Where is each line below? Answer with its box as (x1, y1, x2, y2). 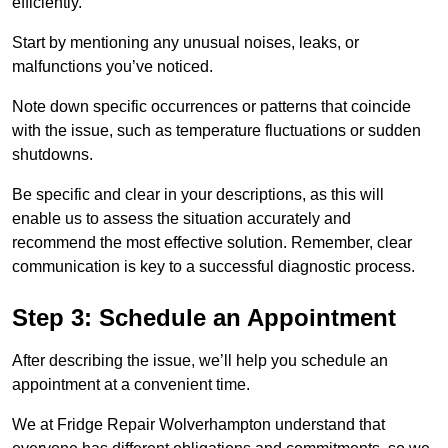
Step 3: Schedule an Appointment (12, 304, 396, 332)
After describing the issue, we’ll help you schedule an (12, 352, 388, 370)
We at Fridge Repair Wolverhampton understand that (12, 416, 385, 434)
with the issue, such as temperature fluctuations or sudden (12, 122, 421, 140)
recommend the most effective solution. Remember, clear (12, 234, 412, 252)
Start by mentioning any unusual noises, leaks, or (12, 34, 359, 52)
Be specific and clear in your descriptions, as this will (12, 186, 384, 204)
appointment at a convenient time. (12, 376, 250, 394)
